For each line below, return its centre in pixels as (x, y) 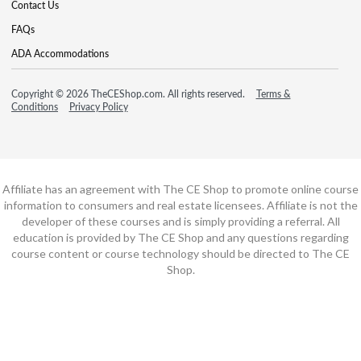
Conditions (35, 106)
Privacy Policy (98, 106)
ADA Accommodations (60, 53)
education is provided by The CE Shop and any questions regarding (180, 237)
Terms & (273, 93)
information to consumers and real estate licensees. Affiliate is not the (180, 205)
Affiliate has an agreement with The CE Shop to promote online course (180, 189)
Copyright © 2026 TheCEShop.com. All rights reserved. (129, 93)
